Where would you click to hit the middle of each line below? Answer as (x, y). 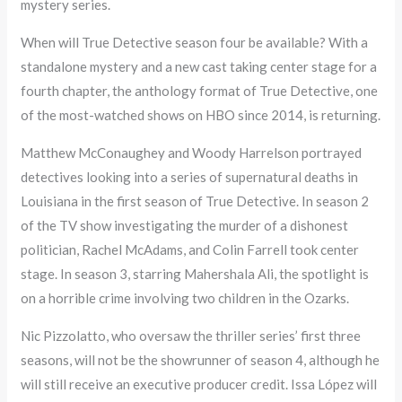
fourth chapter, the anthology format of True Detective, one (200, 90)
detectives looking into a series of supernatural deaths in (190, 176)
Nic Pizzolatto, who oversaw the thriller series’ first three (191, 335)
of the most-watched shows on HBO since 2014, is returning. (201, 114)
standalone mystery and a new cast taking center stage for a (199, 66)
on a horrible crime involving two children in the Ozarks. (185, 297)
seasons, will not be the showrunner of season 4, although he (201, 359)
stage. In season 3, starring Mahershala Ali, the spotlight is (195, 273)
